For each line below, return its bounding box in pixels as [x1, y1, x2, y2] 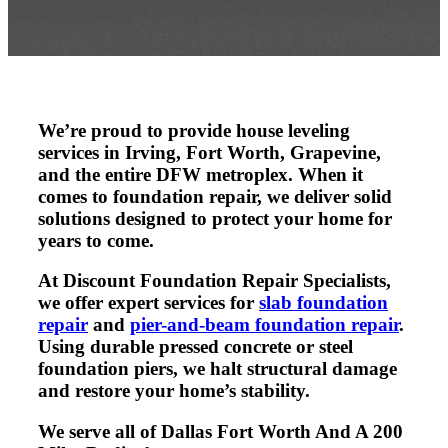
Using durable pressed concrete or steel [37, 336, 353, 358]
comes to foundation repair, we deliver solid [37, 185, 392, 207]
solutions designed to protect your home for [37, 207, 392, 229]
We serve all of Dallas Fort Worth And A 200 [37, 421, 403, 443]
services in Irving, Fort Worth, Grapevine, [37, 141, 381, 163]
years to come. [37, 229, 154, 251]
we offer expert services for [37, 292, 259, 314]
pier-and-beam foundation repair [129, 314, 399, 336]
